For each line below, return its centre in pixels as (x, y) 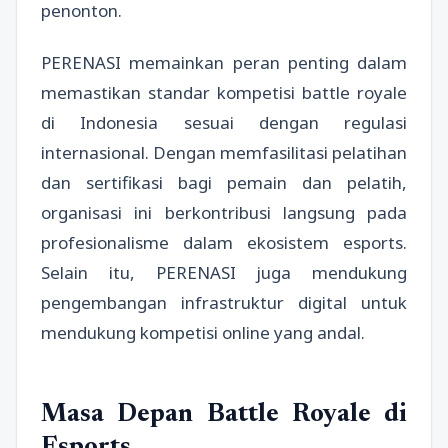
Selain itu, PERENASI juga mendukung (224, 272)
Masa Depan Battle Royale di (224, 414)
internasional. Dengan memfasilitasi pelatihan (224, 152)
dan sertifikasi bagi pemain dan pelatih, (224, 182)
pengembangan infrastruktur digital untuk (224, 302)
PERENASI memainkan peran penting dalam (224, 62)
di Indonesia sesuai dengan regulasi (224, 122)
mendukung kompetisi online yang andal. (203, 332)
